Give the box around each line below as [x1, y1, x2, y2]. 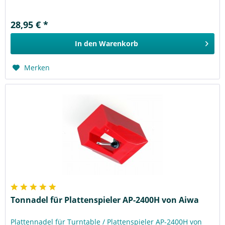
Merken [24, 63, 50, 73]
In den [75, 39, 97, 49]
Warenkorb [99, 39, 139, 49]
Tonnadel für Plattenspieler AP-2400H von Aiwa [11, 194, 199, 206]
